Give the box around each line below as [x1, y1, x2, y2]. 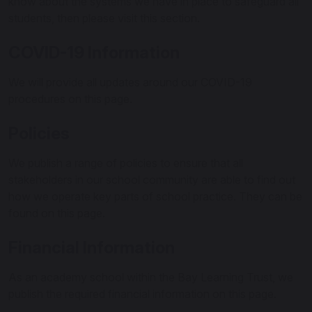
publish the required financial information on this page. [8, 287, 276, 301]
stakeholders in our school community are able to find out [8, 173, 295, 187]
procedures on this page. [8, 92, 132, 106]
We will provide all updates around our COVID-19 [8, 75, 252, 89]
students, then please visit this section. [8, 11, 200, 25]
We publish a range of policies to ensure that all [8, 156, 243, 170]
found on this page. [8, 206, 105, 220]
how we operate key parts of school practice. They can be [8, 189, 302, 203]
